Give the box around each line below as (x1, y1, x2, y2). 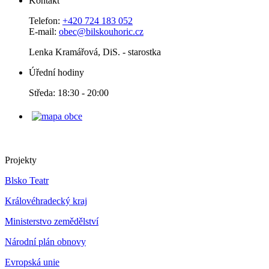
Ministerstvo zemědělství (5, 216, 98, 226)
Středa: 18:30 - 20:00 (29, 87, 109, 98)
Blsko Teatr (5, 175, 49, 186)
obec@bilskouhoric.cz (59, 26, 144, 37)
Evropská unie (5, 256, 59, 267)
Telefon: (29, 15, 62, 26)
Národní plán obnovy (5, 236, 86, 247)
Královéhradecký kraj (5, 195, 87, 206)
